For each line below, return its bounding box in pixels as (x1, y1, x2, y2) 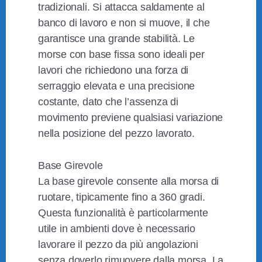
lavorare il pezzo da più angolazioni (38, 239, 198, 251)
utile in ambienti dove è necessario (38, 223, 196, 235)
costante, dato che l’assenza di (38, 96, 178, 108)
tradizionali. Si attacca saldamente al (38, 1, 205, 13)
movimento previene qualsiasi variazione (38, 112, 223, 124)
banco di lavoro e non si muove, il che (38, 17, 210, 29)
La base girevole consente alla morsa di (38, 175, 219, 188)
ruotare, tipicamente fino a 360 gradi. (38, 191, 205, 204)
